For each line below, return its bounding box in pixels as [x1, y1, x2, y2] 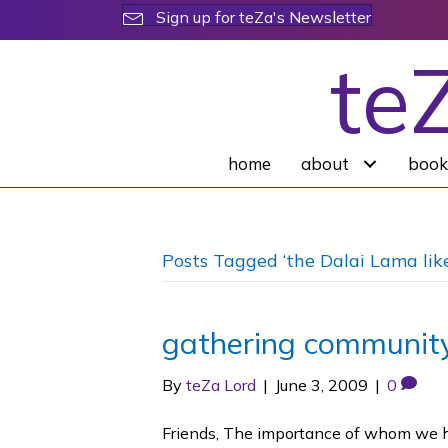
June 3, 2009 [275, 375, 368, 395]
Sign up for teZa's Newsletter [156, 6, 371, 27]
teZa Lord [186, 375, 256, 395]
